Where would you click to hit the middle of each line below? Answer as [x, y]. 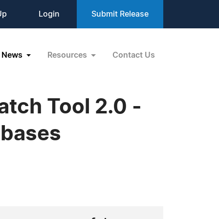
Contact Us [134, 55]
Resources [68, 55]
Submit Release [120, 14]
